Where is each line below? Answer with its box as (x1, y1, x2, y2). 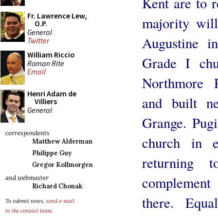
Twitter (27, 36, 49, 46)
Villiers (35, 96, 57, 106)
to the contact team (5, 207, 52, 214)
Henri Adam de (27, 89, 76, 98)
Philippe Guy (32, 149, 72, 157)
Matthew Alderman (32, 137, 92, 145)
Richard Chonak (32, 182, 82, 190)
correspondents (5, 129, 50, 137)
